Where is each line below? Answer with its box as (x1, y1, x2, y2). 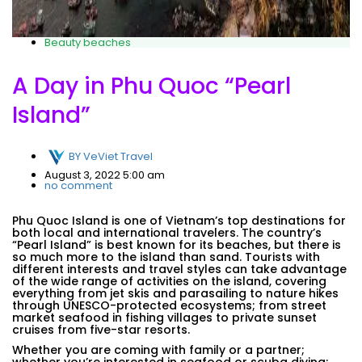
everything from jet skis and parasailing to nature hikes (12, 284, 339, 301)
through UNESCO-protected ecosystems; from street (12, 297, 326, 314)
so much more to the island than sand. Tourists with (12, 248, 320, 265)
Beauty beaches (44, 35, 131, 50)
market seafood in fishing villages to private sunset (12, 309, 317, 326)
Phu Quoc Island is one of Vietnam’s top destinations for (12, 212, 346, 229)
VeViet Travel (81, 149, 153, 165)
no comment (44, 177, 112, 193)
